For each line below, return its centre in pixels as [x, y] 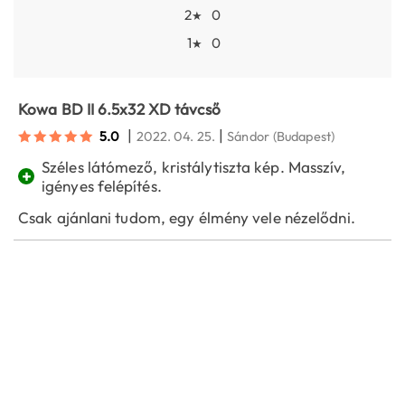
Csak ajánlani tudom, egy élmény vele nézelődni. [187, 218]
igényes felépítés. [102, 186]
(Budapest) [303, 137]
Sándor [248, 137]
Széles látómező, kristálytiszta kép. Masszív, [194, 167]
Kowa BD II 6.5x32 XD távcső [119, 109]
